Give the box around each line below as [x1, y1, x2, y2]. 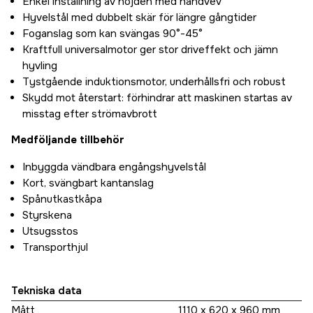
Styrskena [22, 208, 72, 223]
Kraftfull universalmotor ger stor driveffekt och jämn [22, 43, 278, 57]
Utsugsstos [22, 224, 78, 239]
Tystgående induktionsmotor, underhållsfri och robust [22, 75, 286, 89]
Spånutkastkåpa [22, 192, 102, 207]
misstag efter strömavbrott [22, 107, 157, 122]
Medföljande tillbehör [11, 133, 124, 147]
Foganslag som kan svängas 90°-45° [22, 27, 203, 41]
